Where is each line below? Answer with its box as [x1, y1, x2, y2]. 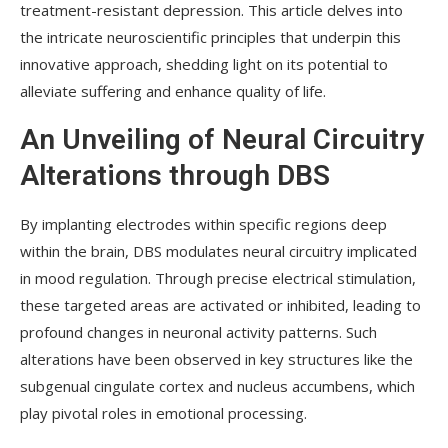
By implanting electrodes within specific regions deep [20, 213, 387, 234]
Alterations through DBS [20, 158, 330, 192]
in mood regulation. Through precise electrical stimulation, [20, 267, 416, 288]
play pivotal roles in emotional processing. [20, 402, 307, 423]
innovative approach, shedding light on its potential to [20, 53, 388, 74]
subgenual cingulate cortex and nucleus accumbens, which [20, 375, 415, 396]
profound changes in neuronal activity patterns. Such [20, 321, 377, 342]
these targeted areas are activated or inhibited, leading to [20, 294, 421, 315]
